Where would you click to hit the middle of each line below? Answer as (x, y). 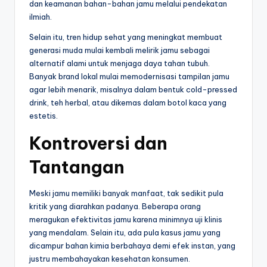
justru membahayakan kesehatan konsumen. (110, 259)
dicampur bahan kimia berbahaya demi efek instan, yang (132, 246)
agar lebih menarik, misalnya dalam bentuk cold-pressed (133, 90)
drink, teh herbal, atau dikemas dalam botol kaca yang (128, 103)
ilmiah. (41, 17)
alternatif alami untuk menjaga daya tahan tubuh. (119, 63)
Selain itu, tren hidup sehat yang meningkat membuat (126, 37)
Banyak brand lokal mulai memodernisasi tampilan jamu (129, 77)
